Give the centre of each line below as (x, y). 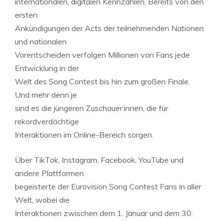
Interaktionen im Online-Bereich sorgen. (84, 135)
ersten (26, 15)
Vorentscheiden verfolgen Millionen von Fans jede (102, 55)
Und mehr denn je (46, 95)
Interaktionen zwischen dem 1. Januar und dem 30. (104, 213)
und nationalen (41, 41)
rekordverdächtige (47, 121)
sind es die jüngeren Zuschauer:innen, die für (92, 108)
